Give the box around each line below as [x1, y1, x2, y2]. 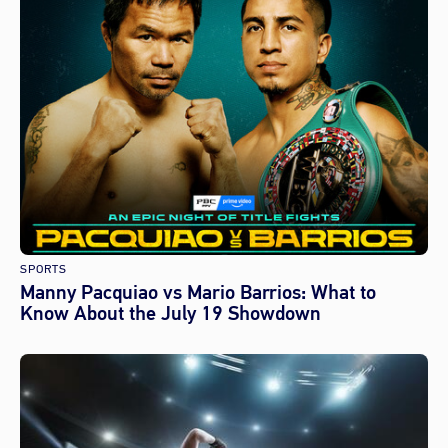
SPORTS [20, 261, 67, 278]
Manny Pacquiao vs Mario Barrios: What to [20, 279, 376, 306]
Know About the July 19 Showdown [20, 300, 321, 327]
